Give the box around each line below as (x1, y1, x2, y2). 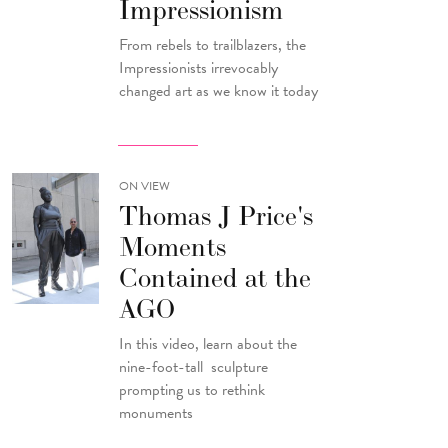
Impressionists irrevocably (119, 55, 279, 80)
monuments (119, 400, 194, 425)
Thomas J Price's (119, 199, 314, 233)
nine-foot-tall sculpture (119, 354, 269, 379)
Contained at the (119, 261, 312, 295)
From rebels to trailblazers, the (119, 32, 307, 57)
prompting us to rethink (119, 377, 266, 402)
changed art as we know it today (119, 78, 319, 103)
